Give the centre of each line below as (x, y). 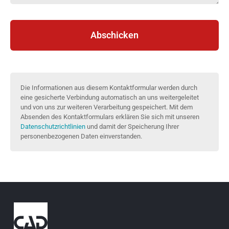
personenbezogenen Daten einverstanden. (81, 136)
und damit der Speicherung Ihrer (132, 126)
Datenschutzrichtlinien (53, 126)
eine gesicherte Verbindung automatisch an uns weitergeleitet (110, 97)
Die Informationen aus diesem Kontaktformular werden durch (109, 87)
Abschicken (114, 35)
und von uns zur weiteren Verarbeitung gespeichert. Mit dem (107, 107)
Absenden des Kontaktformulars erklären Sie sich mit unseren (110, 117)
